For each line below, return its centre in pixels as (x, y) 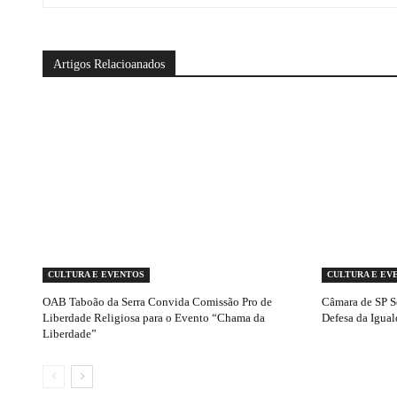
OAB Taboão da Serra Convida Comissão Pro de (157, 302)
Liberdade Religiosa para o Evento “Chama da (154, 318)
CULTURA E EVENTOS (96, 275)
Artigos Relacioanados (109, 64)
